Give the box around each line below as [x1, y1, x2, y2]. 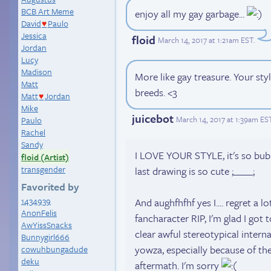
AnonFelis [21, 206, 57, 219]
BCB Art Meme [21, 5, 74, 18]
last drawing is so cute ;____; [135, 163, 255, 179]
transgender [21, 163, 65, 175]
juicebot [132, 110, 174, 127]
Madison [21, 65, 52, 78]
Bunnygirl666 [21, 230, 70, 243]
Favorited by [21, 179, 79, 194]
